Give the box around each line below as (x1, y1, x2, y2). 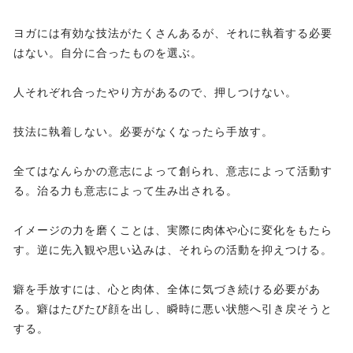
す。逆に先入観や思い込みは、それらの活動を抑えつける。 (13, 243, 333, 257)
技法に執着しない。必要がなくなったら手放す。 (13, 125, 273, 139)
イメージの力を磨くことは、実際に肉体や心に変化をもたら (13, 224, 333, 237)
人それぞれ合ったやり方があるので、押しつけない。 (13, 86, 297, 99)
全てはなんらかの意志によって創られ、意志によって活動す (13, 165, 333, 178)
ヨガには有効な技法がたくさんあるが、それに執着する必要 (13, 27, 333, 40)
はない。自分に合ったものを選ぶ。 (13, 46, 203, 60)
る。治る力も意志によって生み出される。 (13, 184, 238, 198)
